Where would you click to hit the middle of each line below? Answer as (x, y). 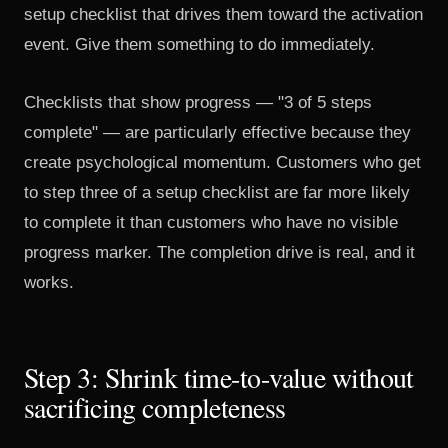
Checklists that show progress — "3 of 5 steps (198, 102)
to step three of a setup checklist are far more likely (217, 192)
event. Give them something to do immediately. (199, 44)
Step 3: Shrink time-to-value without (219, 377)
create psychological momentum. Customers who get (222, 162)
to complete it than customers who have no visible (211, 222)
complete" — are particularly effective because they (217, 132)
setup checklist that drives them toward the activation (223, 14)
